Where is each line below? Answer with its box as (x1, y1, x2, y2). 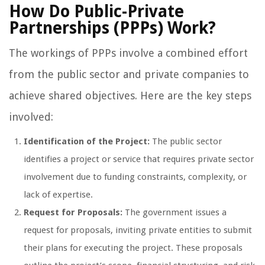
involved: (9, 111, 53, 124)
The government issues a (122, 207, 227, 218)
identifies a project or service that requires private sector (24, 154, 254, 165)
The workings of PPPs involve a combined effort (9, 47, 248, 60)
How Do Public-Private (9, 2, 184, 22)
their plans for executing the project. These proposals (24, 243, 243, 254)
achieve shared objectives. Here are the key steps (9, 89, 251, 102)
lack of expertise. (24, 189, 93, 201)
